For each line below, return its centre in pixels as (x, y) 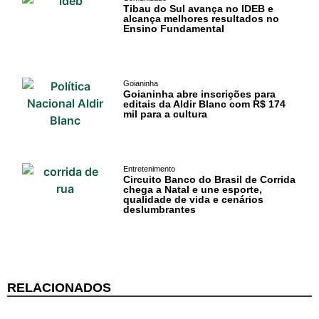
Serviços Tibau (82, 119)
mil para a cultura (165, 114)
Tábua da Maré (82, 169)
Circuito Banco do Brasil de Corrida (209, 180)
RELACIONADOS (59, 288)
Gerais (59, 86)
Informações (75, 68)
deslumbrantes (159, 210)
